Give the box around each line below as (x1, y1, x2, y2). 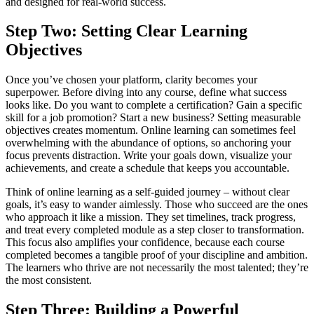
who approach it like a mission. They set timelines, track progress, (6, 211, 296, 224)
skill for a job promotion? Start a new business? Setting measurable (6, 111, 301, 124)
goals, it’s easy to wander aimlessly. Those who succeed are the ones (6, 198, 308, 211)
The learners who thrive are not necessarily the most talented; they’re (6, 261, 308, 274)
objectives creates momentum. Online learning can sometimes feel (6, 124, 296, 137)
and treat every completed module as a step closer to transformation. (6, 224, 304, 236)
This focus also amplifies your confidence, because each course (6, 236, 285, 249)
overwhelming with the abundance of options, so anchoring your (6, 137, 291, 149)
